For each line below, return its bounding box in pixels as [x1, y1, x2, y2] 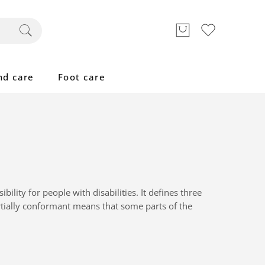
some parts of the [121, 200, 192, 212]
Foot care [57, 72, 105, 83]
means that [70, 200, 121, 212]
